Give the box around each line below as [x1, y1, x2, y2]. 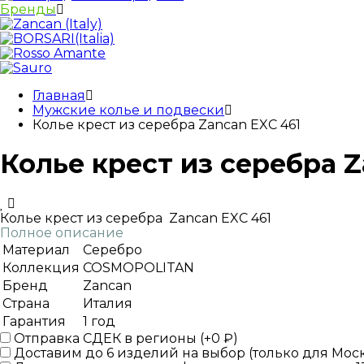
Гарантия [2, 313, 66, 329]
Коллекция [2, 259, 80, 275]
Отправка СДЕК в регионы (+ [11, 330, 211, 346]
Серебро [83, 241, 142, 258]
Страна [2, 295, 50, 311]
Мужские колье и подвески [32, 102, 224, 118]
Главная [32, 88, 85, 103]
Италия [83, 295, 132, 311]
